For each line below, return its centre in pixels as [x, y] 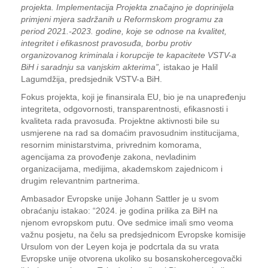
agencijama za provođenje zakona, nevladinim [109, 157]
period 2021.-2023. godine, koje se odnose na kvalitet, [124, 31]
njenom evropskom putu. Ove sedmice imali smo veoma [127, 223]
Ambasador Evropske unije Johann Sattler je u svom [120, 199]
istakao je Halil [189, 67]
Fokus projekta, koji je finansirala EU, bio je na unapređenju [133, 97]
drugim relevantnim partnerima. [80, 181]
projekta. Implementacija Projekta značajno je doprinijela [127, 7]
